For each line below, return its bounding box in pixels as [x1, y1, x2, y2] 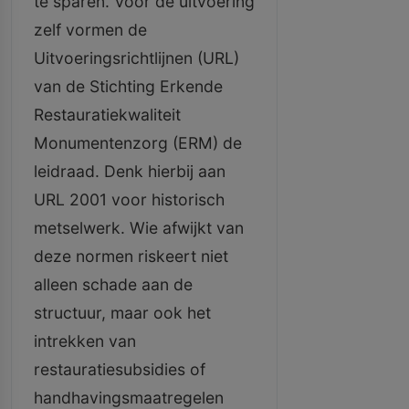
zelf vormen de [34, 20, 147, 39]
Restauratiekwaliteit [34, 105, 181, 124]
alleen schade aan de [34, 275, 193, 294]
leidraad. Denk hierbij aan [34, 162, 225, 181]
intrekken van [34, 331, 136, 351]
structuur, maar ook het [34, 303, 211, 322]
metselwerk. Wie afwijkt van [34, 218, 244, 237]
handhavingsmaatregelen [34, 388, 224, 407]
